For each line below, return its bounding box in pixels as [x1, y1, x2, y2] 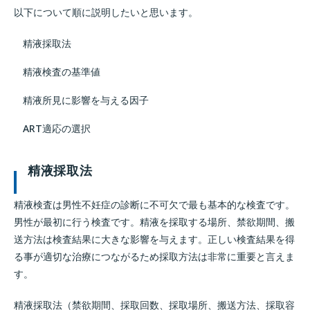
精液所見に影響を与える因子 [23, 93, 149, 107]
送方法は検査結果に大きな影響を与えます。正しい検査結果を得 [14, 232, 295, 246]
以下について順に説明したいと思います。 [14, 6, 198, 19]
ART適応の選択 [23, 122, 91, 135]
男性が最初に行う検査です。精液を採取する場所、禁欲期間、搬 [14, 215, 295, 228]
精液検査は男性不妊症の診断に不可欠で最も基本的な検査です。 [14, 198, 295, 211]
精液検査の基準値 [23, 65, 100, 78]
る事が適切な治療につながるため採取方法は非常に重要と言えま [14, 250, 295, 263]
